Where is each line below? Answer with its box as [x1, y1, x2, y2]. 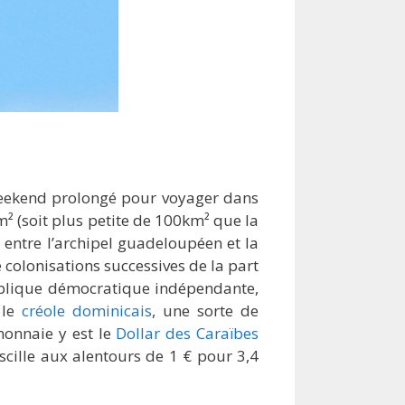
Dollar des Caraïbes [116, 323, 259, 344]
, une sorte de [152, 300, 259, 322]
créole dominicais [22, 300, 153, 322]
